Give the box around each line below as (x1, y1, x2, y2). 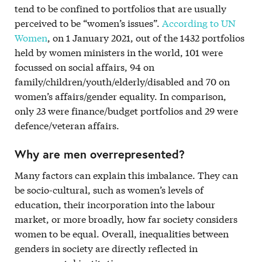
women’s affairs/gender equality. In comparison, (15, 89, 226, 102)
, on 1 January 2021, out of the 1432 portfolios (47, 30, 244, 44)
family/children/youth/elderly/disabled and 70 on (15, 74, 230, 88)
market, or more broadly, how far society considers (15, 212, 237, 225)
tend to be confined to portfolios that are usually (15, 1, 226, 15)
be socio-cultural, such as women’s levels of (15, 182, 204, 196)
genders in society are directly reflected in (15, 241, 198, 254)
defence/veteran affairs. (15, 118, 119, 132)
